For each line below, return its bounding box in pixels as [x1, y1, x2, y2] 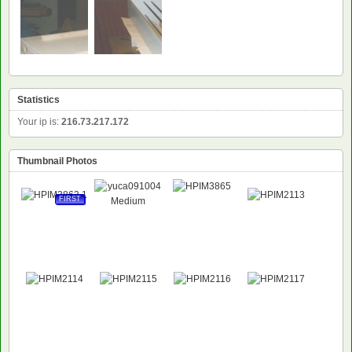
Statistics [17, 93, 60, 105]
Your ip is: [17, 115, 61, 127]
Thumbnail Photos [17, 155, 97, 167]
